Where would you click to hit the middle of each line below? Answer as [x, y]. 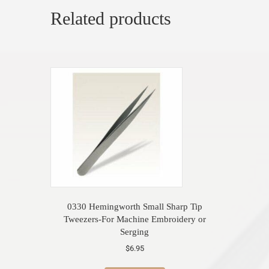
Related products [111, 18]
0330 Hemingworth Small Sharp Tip [134, 207]
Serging [134, 232]
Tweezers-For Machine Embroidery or [134, 219]
